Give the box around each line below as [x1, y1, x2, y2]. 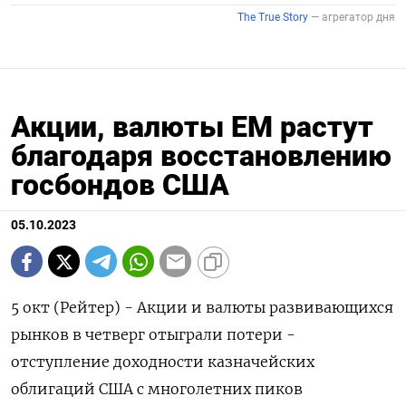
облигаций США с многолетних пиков [11, 380, 303, 399]
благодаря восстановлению [11, 139, 391, 174]
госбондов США [11, 168, 229, 203]
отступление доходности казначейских [11, 353, 314, 372]
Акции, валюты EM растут [11, 110, 373, 145]
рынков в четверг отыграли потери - [11, 325, 295, 344]
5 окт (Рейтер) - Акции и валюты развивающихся [11, 298, 393, 317]
